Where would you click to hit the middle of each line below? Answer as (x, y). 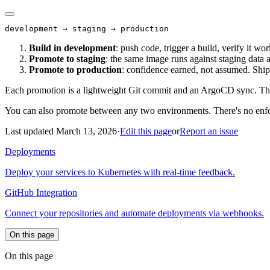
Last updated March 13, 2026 (61, 131)
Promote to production (75, 70)
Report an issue (209, 131)
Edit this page (146, 131)
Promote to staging (67, 59)
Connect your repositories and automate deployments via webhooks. (134, 213)
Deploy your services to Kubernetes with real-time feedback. (120, 172)
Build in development (72, 48)
